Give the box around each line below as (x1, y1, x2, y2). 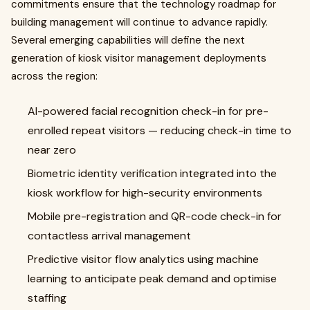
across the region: (11, 69, 98, 83)
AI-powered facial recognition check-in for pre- (28, 104, 268, 118)
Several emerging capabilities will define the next (11, 33, 245, 47)
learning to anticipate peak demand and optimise (28, 271, 277, 286)
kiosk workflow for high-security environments (28, 185, 262, 200)
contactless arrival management (28, 228, 191, 243)
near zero (28, 143, 76, 157)
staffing (28, 291, 66, 305)
